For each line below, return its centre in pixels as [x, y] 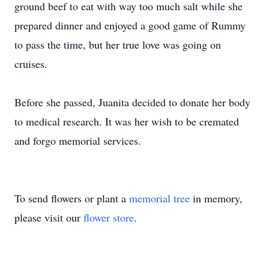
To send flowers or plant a [72, 198]
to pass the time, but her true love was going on [118, 44]
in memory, [216, 198]
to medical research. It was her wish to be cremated [127, 121]
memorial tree [159, 198]
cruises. [31, 64]
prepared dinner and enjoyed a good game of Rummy [130, 25]
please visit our [49, 217]
